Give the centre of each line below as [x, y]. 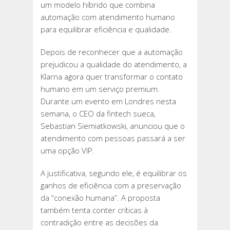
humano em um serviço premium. [100, 89]
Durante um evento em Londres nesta [108, 101]
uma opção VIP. [68, 151]
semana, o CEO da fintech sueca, [98, 114]
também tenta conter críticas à [94, 210]
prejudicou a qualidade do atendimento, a [114, 64]
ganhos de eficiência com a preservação [111, 186]
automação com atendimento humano [108, 17]
